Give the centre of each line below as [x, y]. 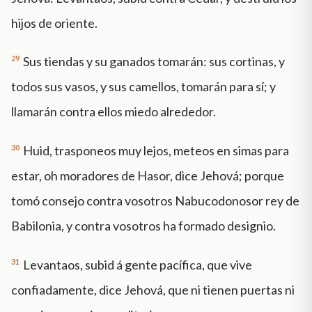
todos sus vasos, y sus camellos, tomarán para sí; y [143, 87]
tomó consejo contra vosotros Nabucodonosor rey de [155, 201]
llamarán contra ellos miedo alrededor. [114, 112]
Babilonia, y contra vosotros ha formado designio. [143, 226]
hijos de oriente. [54, 23]
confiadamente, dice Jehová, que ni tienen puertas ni [153, 289]
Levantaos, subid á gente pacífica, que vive [138, 264]
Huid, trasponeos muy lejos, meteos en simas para [156, 151]
